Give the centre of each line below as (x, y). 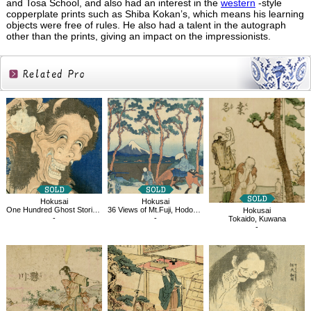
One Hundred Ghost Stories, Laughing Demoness (49, 210)
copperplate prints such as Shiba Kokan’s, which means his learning (155, 14)
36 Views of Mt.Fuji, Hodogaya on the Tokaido (151, 210)
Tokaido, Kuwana (257, 218)
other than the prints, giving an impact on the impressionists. (138, 36)
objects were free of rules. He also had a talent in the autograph (146, 25)
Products (42, 120)
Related (42, 101)
